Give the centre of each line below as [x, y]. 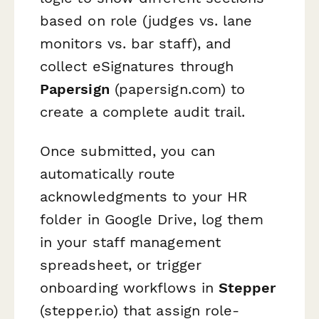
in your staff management [130, 242]
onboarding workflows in [129, 287]
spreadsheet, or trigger [121, 265]
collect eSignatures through [137, 66]
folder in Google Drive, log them [152, 219]
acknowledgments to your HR [144, 196]
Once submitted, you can [127, 151]
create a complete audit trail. [143, 111]
